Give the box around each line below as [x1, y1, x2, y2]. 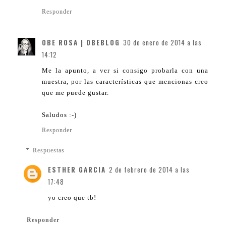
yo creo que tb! [48, 193, 96, 201]
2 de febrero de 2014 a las [109, 164, 190, 175]
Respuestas [33, 146, 65, 154]
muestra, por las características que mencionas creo [42, 77, 208, 85]
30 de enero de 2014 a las [123, 37, 202, 47]
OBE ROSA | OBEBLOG [42, 37, 120, 47]
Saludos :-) [42, 110, 77, 119]
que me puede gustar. [42, 88, 109, 96]
